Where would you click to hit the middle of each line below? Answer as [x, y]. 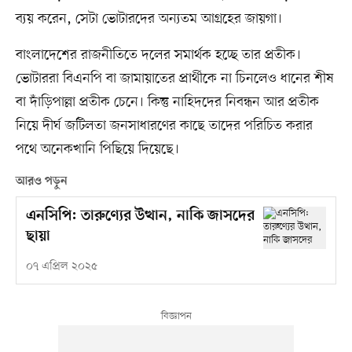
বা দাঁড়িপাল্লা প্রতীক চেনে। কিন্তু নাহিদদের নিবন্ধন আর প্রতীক [167, 103]
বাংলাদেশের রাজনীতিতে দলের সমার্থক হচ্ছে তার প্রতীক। [158, 55]
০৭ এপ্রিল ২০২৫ [61, 267]
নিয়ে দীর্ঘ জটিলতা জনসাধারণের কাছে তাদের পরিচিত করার [164, 126]
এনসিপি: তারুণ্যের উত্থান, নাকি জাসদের [140, 217]
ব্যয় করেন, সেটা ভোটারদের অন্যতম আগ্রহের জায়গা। [148, 19]
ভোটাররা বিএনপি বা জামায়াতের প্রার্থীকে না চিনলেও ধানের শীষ [174, 79]
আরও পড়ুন [41, 182]
